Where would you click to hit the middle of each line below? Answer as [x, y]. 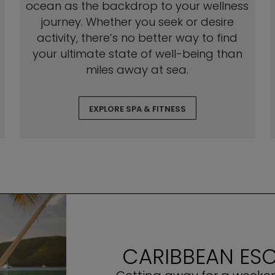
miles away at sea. [137, 70]
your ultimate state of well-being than [137, 54]
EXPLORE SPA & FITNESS [137, 109]
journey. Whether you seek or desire [137, 22]
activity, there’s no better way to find [137, 38]
